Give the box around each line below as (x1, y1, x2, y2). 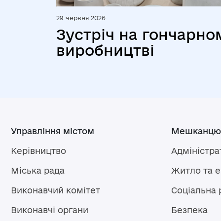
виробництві (56, 42, 154, 58)
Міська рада (11, 166, 65, 175)
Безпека (171, 205, 208, 215)
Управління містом (11, 126, 94, 136)
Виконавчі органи (11, 205, 88, 215)
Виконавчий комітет (11, 185, 100, 195)
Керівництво (11, 146, 66, 155)
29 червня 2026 (56, 14, 106, 21)
